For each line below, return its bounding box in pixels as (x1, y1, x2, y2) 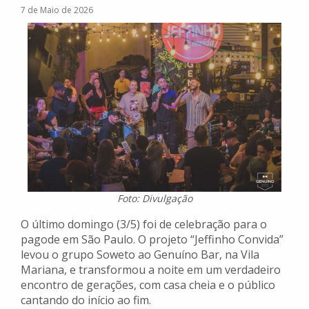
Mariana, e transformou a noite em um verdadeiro (21, 262, 281, 278)
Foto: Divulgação (117, 192, 192, 206)
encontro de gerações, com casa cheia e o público (21, 277, 275, 293)
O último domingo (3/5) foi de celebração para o (21, 217, 267, 232)
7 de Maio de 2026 (21, 4, 93, 17)
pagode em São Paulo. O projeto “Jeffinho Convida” (21, 232, 283, 248)
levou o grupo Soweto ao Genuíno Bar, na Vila (21, 247, 259, 263)
